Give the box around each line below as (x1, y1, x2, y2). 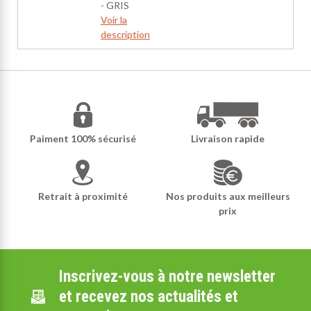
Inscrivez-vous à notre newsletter (58, 267, 276, 286)
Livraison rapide (191, 133, 265, 144)
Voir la (101, 14, 127, 26)
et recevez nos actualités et (58, 287, 238, 306)
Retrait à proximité (37, 190, 128, 202)
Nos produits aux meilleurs (165, 190, 290, 202)
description (101, 28, 150, 40)
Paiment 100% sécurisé (29, 133, 136, 144)
